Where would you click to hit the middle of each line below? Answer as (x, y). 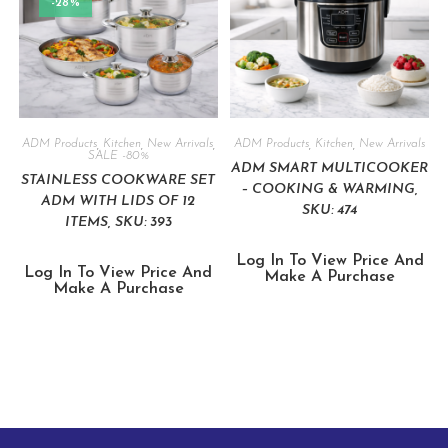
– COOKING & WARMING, (330, 190)
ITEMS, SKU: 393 (118, 223)
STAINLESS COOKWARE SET (118, 181)
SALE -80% (118, 156)
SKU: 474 (330, 211)
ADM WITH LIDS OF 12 (118, 202)
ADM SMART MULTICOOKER (330, 169)
